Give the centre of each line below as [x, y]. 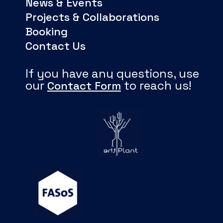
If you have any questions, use [112, 74]
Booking [46, 32]
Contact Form [84, 86]
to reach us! [156, 86]
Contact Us [55, 46]
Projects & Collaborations [92, 17]
